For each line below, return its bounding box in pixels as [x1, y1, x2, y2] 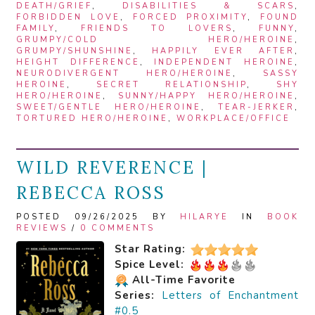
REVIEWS [16, 222, 67, 233]
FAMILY [16, 22, 55, 34]
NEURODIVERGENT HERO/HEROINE [16, 67, 233, 79]
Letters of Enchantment [162, 288, 299, 303]
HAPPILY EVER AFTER [152, 45, 295, 56]
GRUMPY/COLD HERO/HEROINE [16, 34, 295, 45]
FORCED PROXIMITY [132, 11, 248, 22]
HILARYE [180, 211, 229, 222]
